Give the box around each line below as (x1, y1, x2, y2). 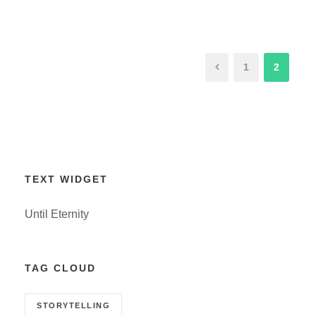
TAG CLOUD (25, 262, 96, 274)
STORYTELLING (37, 300, 110, 310)
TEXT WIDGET (25, 173, 108, 185)
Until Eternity (25, 207, 89, 220)
